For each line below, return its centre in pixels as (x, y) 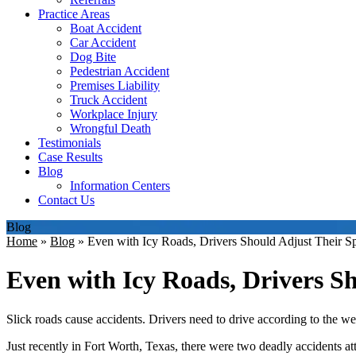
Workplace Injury (114, 114)
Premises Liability (115, 85)
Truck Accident (108, 100)
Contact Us (66, 200)
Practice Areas (74, 14)
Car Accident (103, 43)
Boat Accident (106, 28)
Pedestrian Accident (120, 71)
